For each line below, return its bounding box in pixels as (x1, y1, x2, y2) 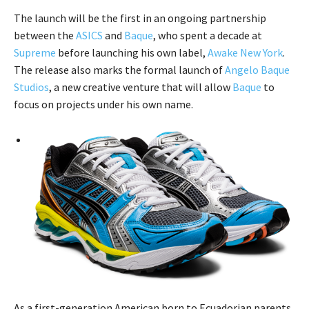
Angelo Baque (225, 62, 290, 77)
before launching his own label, (56, 45, 208, 59)
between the (14, 28, 76, 42)
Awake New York (208, 45, 283, 59)
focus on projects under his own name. (14, 97, 193, 111)
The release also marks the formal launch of (14, 62, 225, 77)
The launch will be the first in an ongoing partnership (14, 10, 266, 25)
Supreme (14, 45, 56, 59)
